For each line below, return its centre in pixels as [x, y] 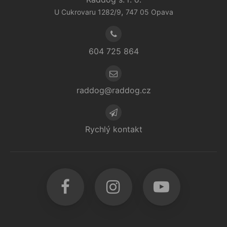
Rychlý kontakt [113, 129]
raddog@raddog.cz [113, 90]
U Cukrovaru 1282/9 [87, 12]
